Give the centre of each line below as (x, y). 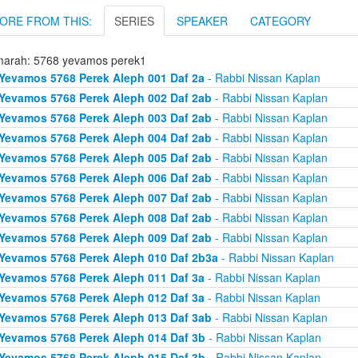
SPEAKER (202, 21)
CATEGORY (280, 21)
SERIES (134, 21)
